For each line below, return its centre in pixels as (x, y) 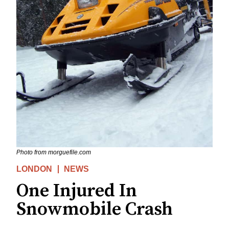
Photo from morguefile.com (54, 153)
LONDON (34, 169)
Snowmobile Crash (95, 210)
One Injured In (77, 191)
